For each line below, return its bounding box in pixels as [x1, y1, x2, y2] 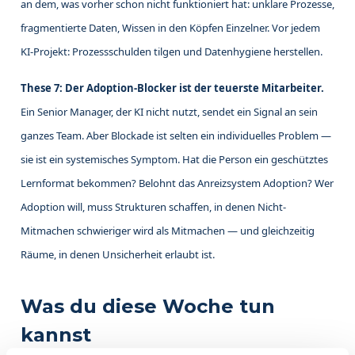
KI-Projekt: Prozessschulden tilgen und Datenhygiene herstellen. [21, 44, 323, 59]
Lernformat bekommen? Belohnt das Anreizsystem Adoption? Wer [21, 176, 334, 191]
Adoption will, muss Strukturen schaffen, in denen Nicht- [21, 200, 286, 215]
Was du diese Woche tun [21, 295, 275, 319]
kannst [21, 323, 91, 347]
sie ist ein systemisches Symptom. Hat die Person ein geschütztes [21, 152, 328, 167]
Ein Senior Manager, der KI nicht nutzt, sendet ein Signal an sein [21, 105, 318, 120]
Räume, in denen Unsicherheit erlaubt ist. [21, 247, 215, 262]
